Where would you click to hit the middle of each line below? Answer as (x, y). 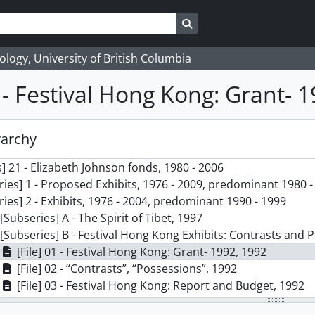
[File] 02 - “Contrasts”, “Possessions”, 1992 (127, 269)
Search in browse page (245, 23)
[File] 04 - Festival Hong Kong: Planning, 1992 (134, 302)
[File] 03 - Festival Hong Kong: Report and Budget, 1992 (161, 285)
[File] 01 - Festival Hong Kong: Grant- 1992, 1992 (142, 252)
